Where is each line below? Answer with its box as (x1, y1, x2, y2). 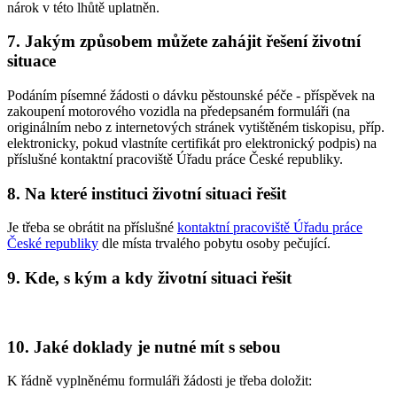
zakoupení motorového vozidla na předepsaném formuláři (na (7, 103, 350, 119)
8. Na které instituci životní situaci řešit (7, 183, 286, 203)
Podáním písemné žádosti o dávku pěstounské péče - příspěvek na (7, 87, 375, 103)
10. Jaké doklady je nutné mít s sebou (7, 337, 281, 356)
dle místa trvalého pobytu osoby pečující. (98, 236, 331, 252)
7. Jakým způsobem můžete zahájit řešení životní (7, 32, 361, 51)
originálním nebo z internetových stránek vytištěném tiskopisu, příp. (7, 119, 385, 135)
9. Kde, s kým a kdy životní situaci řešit (7, 269, 292, 288)
